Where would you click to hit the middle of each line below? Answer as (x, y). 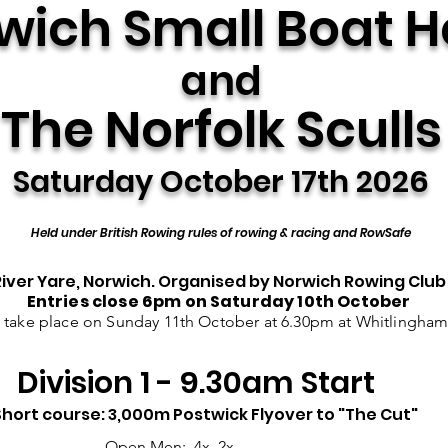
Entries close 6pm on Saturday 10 (170, 301)
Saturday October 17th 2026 (221, 182)
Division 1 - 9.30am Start (199, 383)
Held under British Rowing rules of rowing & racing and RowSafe (221, 232)
